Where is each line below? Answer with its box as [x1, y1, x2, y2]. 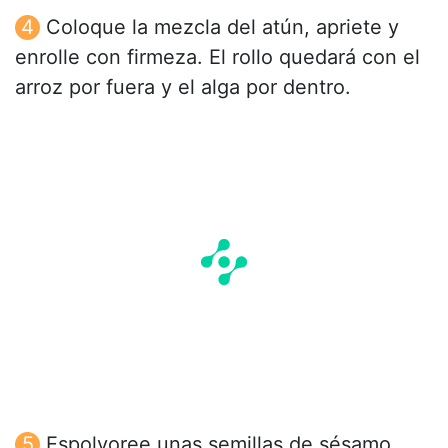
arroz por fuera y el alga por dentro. [15, 74, 351, 99]
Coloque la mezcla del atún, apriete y [46, 14, 399, 39]
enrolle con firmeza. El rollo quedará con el [15, 44, 420, 69]
